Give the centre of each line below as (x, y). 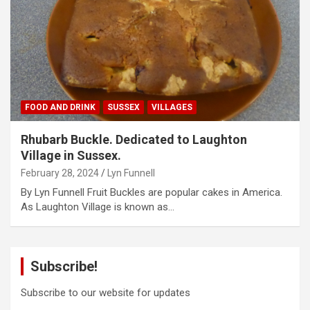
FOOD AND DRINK (60, 108)
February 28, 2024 (60, 173)
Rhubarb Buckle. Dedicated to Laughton (134, 140)
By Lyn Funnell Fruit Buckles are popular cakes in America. (152, 193)
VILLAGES (172, 108)
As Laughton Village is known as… (98, 207)
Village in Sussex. (71, 156)
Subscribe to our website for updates (106, 293)
